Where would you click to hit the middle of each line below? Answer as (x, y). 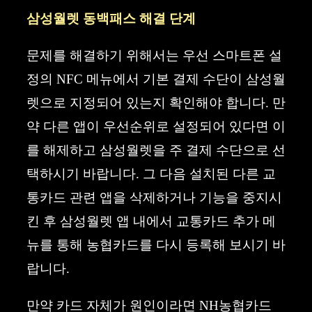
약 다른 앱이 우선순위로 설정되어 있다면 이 (156, 126)
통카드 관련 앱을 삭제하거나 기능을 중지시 (154, 197)
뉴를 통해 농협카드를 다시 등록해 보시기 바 (156, 244)
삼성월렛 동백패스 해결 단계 (111, 18)
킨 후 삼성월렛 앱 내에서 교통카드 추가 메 (151, 221)
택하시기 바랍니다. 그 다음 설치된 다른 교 (151, 173)
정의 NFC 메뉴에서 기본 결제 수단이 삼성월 (156, 79)
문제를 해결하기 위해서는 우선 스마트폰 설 (154, 55)
